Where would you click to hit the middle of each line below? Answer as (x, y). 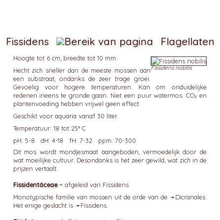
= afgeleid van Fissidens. (95, 185)
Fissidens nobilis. (172, 68)
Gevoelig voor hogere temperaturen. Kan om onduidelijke (110, 87)
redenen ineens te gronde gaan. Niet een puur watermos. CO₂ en (110, 95)
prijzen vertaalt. (35, 168)
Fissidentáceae (35, 185)
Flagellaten (187, 41)
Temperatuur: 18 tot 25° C (49, 128)
